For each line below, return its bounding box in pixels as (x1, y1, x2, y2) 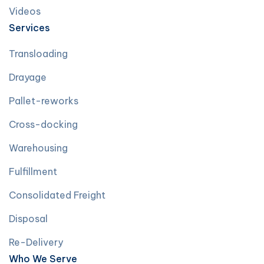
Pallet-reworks (9, 95, 78, 107)
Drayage (9, 71, 47, 83)
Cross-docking (9, 118, 78, 130)
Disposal (9, 213, 48, 225)
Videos (9, 5, 41, 17)
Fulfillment (9, 166, 57, 177)
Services (9, 22, 50, 34)
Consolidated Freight (9, 189, 105, 201)
